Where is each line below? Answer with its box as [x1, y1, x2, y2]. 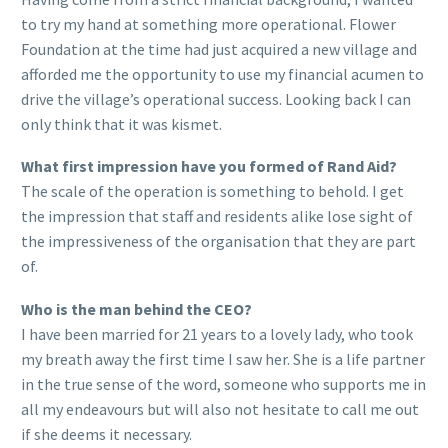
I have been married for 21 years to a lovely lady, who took [21, 323, 413, 344]
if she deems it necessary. [21, 423, 192, 444]
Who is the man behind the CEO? [21, 298, 252, 319]
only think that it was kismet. [21, 113, 222, 134]
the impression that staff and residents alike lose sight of [21, 206, 413, 227]
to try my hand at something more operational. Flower [21, 13, 396, 34]
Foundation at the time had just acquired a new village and [21, 38, 417, 59]
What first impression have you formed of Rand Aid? [21, 156, 397, 177]
